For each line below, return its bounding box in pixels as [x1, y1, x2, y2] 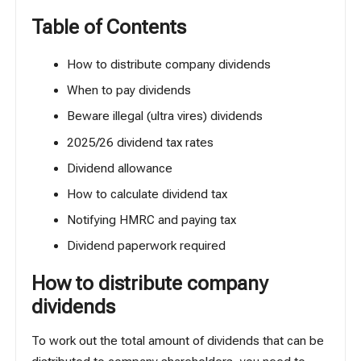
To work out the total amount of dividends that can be [31, 333, 325, 348]
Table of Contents [31, 15, 187, 39]
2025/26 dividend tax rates [66, 135, 214, 150]
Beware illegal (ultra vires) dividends [66, 109, 263, 124]
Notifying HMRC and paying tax [66, 212, 236, 227]
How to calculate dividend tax [66, 186, 227, 201]
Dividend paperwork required [66, 239, 226, 254]
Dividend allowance [66, 160, 172, 176]
